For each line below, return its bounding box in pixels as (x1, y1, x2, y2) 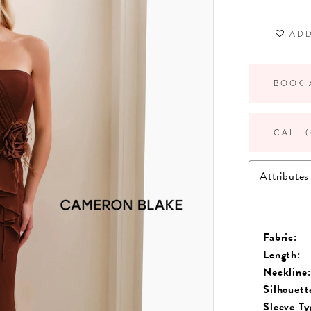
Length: (263, 246, 301, 263)
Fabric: (263, 228, 297, 246)
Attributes (260, 167, 310, 185)
